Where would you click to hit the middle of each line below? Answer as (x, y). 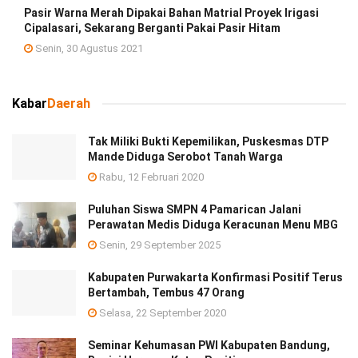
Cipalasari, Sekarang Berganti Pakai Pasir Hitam (152, 28)
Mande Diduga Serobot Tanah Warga (185, 157)
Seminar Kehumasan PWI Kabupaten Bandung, (209, 346)
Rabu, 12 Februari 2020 (150, 177)
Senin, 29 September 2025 (159, 245)
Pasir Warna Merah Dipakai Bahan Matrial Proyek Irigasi (171, 13)
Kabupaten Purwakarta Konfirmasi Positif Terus (215, 278)
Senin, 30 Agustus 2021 (88, 49)
